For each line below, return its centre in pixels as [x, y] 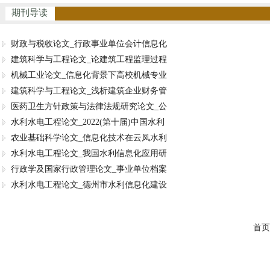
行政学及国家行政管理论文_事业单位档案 [89, 169]
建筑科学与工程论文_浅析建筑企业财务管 [89, 91]
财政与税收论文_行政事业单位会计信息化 [89, 44]
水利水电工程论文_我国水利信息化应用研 [89, 153]
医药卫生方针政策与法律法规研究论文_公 [89, 106]
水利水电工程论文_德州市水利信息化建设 [89, 185]
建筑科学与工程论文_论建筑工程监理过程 [89, 59]
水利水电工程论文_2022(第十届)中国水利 [88, 122]
